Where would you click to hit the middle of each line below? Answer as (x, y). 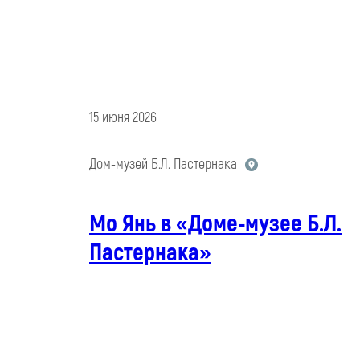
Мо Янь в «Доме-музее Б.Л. (215, 224)
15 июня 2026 (123, 118)
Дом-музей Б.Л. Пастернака (163, 165)
